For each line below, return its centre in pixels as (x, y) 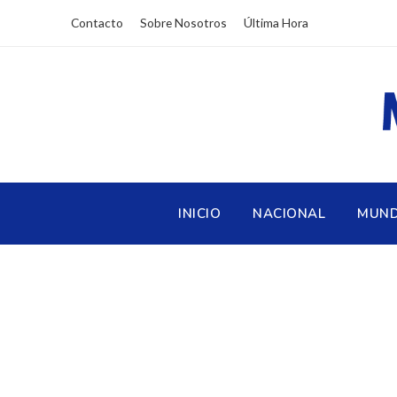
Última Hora (276, 23)
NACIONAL (289, 213)
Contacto (97, 23)
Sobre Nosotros (183, 23)
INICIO (200, 213)
